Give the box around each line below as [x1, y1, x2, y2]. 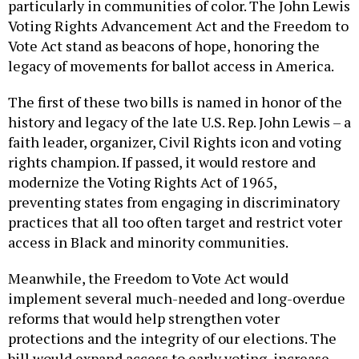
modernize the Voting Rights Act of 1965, [8, 172, 276, 192]
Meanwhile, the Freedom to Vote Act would [8, 268, 288, 288]
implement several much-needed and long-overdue [8, 288, 345, 309]
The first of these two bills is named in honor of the [8, 92, 342, 112]
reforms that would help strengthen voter [8, 309, 280, 329]
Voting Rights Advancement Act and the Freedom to [8, 16, 349, 36]
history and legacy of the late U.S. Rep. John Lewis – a [8, 112, 351, 132]
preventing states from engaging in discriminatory [8, 192, 340, 212]
